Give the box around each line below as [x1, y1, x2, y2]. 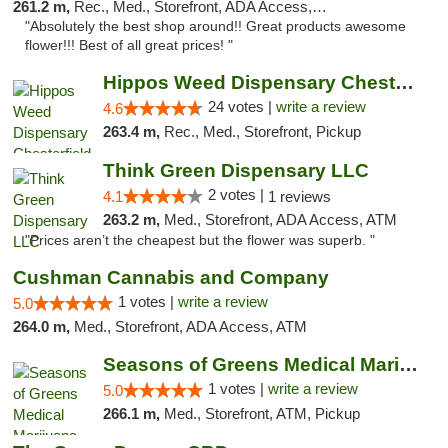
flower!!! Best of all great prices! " [25, 38, 233, 53]
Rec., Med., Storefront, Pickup [163, 123, 361, 140]
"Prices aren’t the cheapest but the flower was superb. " [25, 233, 375, 248]
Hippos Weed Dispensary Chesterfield [394, 72, 414, 93]
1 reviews [267, 188, 331, 205]
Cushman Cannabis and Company [13, 267, 329, 288]
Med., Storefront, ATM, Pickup [163, 405, 360, 422]
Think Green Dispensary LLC [102, 160, 369, 181]
